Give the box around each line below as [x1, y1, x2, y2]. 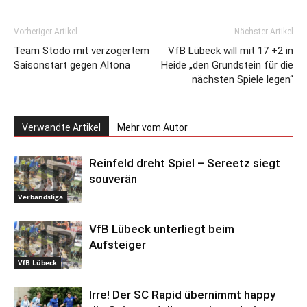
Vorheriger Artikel [14, 27, 77, 37]
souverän [89, 172, 137, 186]
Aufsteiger [89, 238, 146, 252]
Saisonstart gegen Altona [14, 59, 130, 72]
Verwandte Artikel [22, 122, 101, 134]
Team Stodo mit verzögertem [14, 45, 149, 58]
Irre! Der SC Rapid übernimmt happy [89, 288, 275, 302]
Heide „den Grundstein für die [161, 59, 293, 72]
